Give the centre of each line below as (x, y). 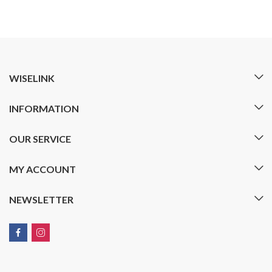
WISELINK (32, 78)
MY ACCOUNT (42, 169)
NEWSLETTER (41, 199)
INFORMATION (44, 108)
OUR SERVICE (40, 139)
